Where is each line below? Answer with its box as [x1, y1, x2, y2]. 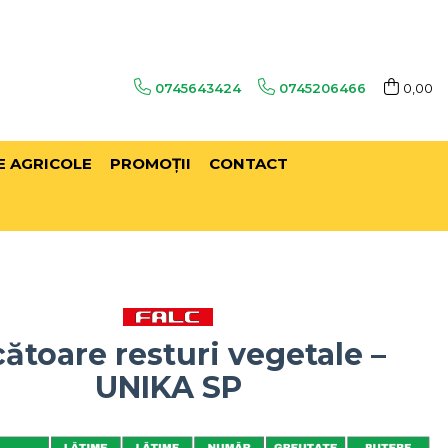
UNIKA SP [94, 369, 242, 407]
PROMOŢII [110, 154, 191, 174]
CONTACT [209, 154, 288, 174]
